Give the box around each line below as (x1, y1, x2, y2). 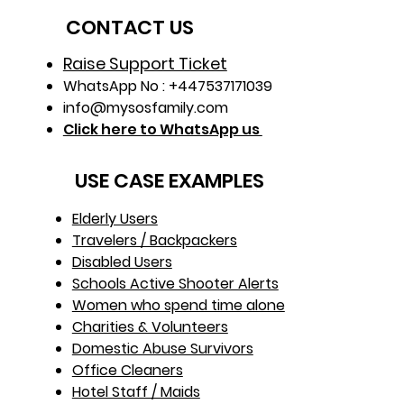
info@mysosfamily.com (62, 96, 228, 118)
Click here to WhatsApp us (62, 118, 262, 140)
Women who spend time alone (71, 294, 285, 316)
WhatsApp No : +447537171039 (62, 75, 272, 96)
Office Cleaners (71, 359, 183, 381)
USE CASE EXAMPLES (74, 166, 264, 195)
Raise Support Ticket (62, 51, 227, 75)
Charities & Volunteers (71, 316, 228, 337)
